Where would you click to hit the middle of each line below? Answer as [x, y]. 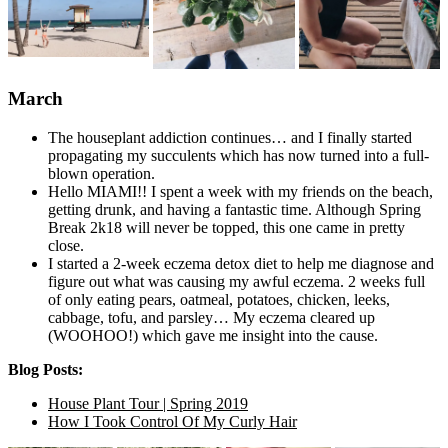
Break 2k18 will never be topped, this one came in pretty [226, 227]
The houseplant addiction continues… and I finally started [230, 137]
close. [66, 245]
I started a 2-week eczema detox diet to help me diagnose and [241, 263]
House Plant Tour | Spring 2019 [148, 403]
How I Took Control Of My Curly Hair [172, 421]
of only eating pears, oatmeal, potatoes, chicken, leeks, [219, 299]
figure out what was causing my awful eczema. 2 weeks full [236, 281]
